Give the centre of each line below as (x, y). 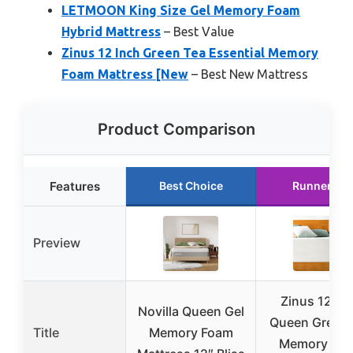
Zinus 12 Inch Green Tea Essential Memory (190, 53)
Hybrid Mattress (111, 32)
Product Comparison (176, 130)
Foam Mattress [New (125, 74)
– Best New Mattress (248, 74)
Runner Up (321, 186)
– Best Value (197, 32)
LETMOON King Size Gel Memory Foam (181, 11)
